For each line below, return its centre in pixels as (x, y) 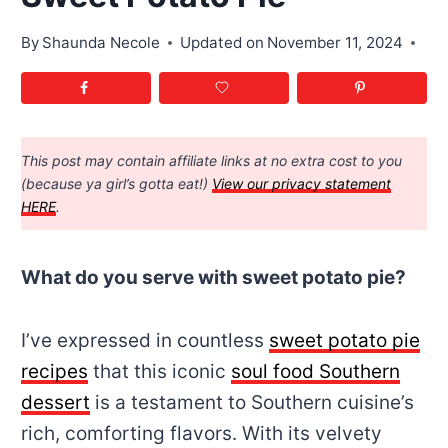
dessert (55, 402)
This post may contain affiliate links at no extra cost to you (211, 160)
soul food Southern (315, 371)
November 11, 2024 (335, 43)
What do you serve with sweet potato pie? (213, 277)
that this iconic (159, 371)
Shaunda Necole (100, 43)
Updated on (221, 43)
